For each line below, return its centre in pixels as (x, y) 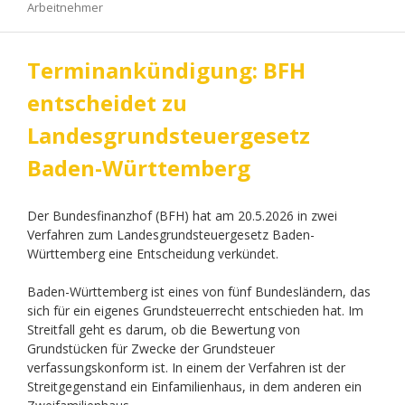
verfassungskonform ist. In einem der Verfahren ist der (186, 367)
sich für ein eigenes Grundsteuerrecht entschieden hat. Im (195, 311)
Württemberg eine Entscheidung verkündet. (152, 254)
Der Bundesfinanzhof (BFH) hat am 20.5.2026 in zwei (182, 216)
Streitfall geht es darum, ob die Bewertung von (163, 330)
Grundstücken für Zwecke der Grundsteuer (151, 348)
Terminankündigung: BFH (166, 70)
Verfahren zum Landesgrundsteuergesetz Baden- (170, 235)
